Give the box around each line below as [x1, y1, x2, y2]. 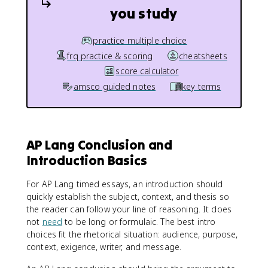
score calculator [115, 65, 179, 77]
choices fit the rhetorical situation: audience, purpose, [26, 229, 238, 240]
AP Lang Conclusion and [26, 136, 172, 153]
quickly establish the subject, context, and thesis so [26, 191, 229, 202]
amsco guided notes [73, 80, 156, 92]
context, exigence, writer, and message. [26, 241, 182, 252]
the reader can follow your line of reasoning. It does [26, 203, 232, 215]
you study [109, 4, 178, 23]
